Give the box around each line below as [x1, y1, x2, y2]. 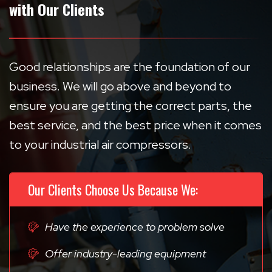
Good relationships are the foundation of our [9, 59, 250, 75]
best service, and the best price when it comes [9, 117, 262, 133]
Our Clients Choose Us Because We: [28, 180, 198, 199]
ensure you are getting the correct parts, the [9, 98, 252, 114]
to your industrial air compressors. [9, 137, 191, 152]
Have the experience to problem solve [45, 220, 225, 234]
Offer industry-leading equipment [45, 246, 206, 260]
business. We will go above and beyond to [9, 78, 231, 94]
